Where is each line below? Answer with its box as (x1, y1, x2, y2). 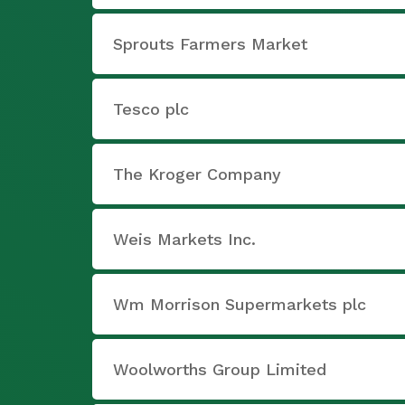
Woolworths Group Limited (113, 360, 326, 379)
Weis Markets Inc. (113, 230, 256, 249)
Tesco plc (113, 99, 189, 118)
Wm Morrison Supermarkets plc (113, 295, 366, 314)
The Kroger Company (113, 165, 281, 184)
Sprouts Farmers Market (113, 34, 307, 53)
